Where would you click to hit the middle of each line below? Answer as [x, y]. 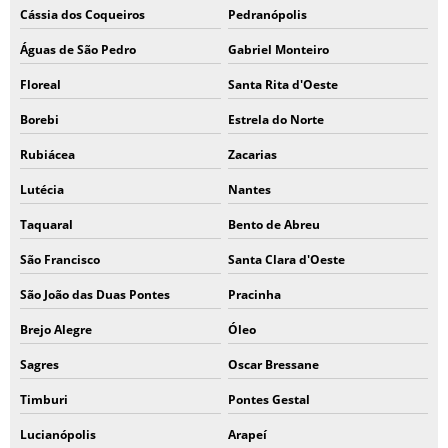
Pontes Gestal [268, 399]
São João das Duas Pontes [95, 294]
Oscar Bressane [273, 364]
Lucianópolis [58, 434]
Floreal [40, 84]
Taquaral [46, 224]
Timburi [44, 399]
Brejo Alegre [56, 329]
